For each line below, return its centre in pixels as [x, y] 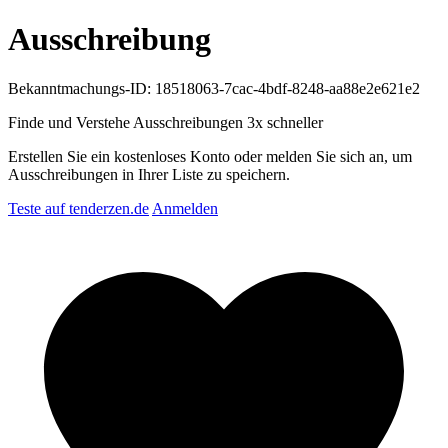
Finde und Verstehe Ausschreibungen [127, 122]
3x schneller [285, 122]
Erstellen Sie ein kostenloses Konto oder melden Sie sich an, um [210, 156]
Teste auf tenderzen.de [78, 208]
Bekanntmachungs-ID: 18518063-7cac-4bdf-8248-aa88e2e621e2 [214, 88]
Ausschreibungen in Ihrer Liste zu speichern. [149, 174]
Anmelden [185, 208]
